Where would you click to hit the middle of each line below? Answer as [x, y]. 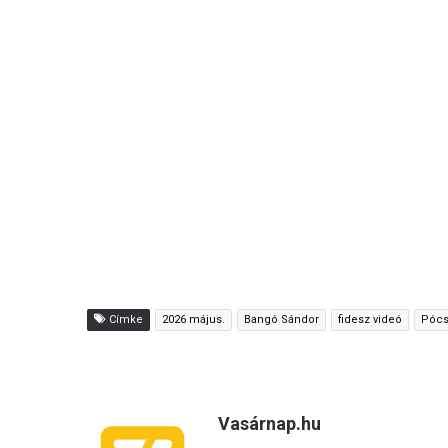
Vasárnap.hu [269, 423]
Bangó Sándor [281, 319]
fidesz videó [370, 319]
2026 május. [193, 319]
